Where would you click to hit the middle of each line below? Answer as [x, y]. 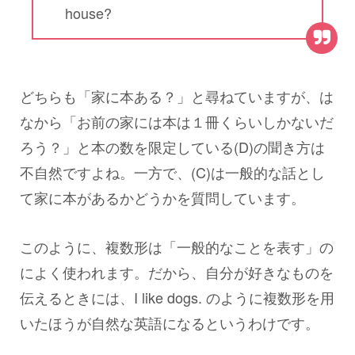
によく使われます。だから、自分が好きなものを [177, 271]
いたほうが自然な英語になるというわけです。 [170, 322]
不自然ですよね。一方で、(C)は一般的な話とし [172, 172]
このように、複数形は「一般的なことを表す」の [177, 246]
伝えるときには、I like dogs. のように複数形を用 [177, 297]
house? [88, 12]
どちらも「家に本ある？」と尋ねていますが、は [177, 95]
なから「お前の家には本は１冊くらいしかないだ [177, 121]
